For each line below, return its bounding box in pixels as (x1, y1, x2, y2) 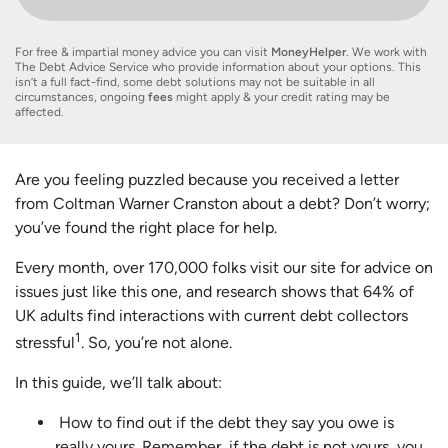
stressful (15, 333, 75, 353)
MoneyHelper (271, 45, 346, 60)
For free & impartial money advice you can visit (15, 45, 271, 60)
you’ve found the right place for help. (15, 218, 281, 238)
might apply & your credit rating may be (173, 90, 390, 105)
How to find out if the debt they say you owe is (55, 413, 394, 433)
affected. (15, 105, 64, 120)
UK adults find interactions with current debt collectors (15, 306, 408, 326)
